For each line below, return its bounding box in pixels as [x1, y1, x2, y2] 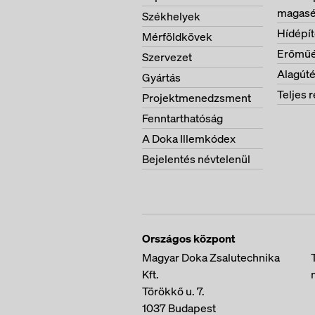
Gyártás [142, 70, 181, 85]
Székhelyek [142, 8, 200, 24]
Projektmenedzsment [142, 90, 251, 105]
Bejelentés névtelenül [142, 151, 250, 167]
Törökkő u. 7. [142, 283, 205, 299]
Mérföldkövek [142, 29, 212, 44]
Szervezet [142, 49, 192, 65]
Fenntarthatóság [142, 110, 223, 126]
